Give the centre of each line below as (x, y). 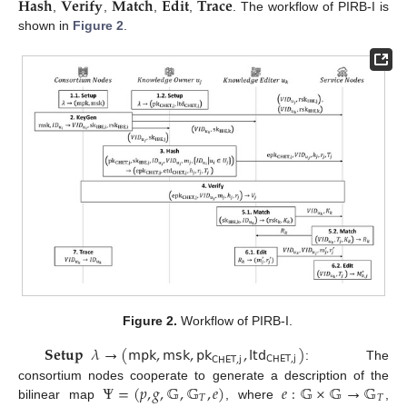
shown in (45, 25)
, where (253, 394)
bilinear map (61, 394)
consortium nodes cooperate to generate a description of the (203, 375)
